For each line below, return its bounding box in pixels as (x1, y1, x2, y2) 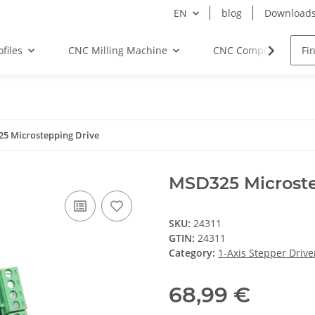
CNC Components (212, 44, 296, 57)
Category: (169, 246, 218, 259)
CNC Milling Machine (67, 44, 167, 57)
